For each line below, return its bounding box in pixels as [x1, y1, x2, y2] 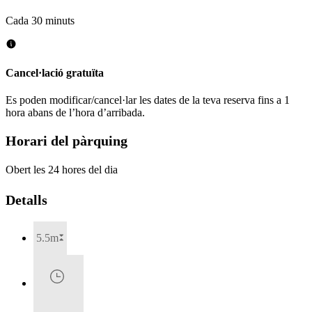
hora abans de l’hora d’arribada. [6, 107, 145, 119]
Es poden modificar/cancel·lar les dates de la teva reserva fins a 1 [6, 94, 290, 107]
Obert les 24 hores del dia [6, 164, 118, 176]
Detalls [6, 192, 47, 208]
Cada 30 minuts [6, 14, 75, 26]
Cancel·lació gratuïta [6, 67, 104, 79]
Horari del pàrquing [6, 132, 127, 148]
